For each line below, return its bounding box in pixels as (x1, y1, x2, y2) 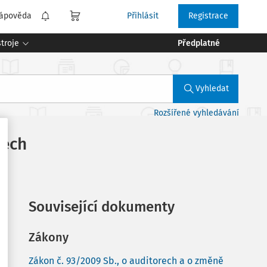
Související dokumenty (29, 198, 175, 215)
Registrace (188, 11, 228, 21)
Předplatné (178, 38, 220, 48)
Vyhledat (195, 83, 229, 94)
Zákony (29, 230, 69, 244)
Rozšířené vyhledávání (154, 108, 239, 118)
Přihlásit (127, 11, 159, 21)
